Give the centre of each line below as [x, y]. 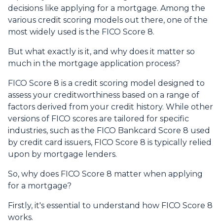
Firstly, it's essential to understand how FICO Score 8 [110, 206]
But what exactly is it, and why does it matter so [101, 52]
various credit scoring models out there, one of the [108, 20]
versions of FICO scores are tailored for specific [98, 119]
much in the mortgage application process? [94, 64]
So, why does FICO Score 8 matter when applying [105, 174]
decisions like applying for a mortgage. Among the [107, 8]
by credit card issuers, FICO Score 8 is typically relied [110, 143]
